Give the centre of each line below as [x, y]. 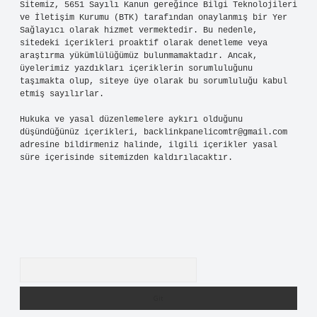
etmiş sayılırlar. [62, 94]
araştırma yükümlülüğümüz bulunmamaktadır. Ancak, [139, 56]
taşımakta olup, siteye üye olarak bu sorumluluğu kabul [154, 81]
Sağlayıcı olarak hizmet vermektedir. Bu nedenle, [139, 30]
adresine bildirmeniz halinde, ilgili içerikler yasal [149, 145]
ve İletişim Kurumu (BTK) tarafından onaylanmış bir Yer [154, 18]
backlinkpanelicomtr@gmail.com [215, 132]
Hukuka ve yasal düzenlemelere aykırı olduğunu [131, 120]
